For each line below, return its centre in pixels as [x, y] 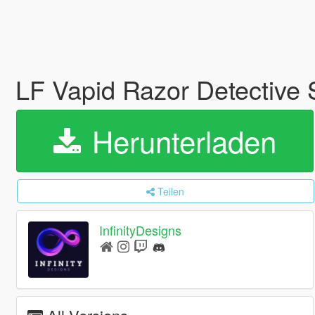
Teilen [171, 191]
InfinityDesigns [141, 230]
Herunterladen [180, 141]
